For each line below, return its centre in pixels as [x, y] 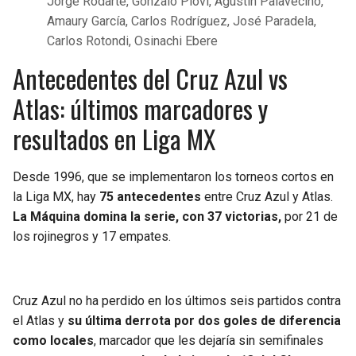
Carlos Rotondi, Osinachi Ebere [133, 41]
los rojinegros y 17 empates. [92, 236]
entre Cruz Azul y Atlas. [267, 196]
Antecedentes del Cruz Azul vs [150, 78]
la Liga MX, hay [56, 196]
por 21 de [311, 216]
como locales [53, 340]
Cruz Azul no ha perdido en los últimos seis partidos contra [177, 300]
